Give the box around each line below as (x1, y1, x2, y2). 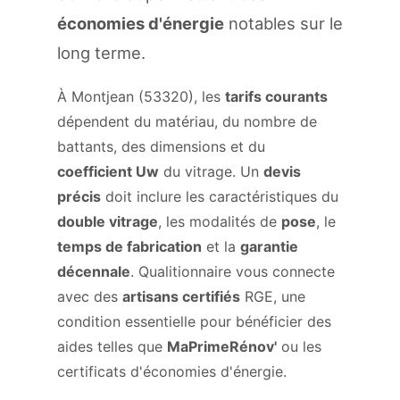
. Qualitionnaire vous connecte (130, 262, 335, 280)
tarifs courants (225, 87, 328, 105)
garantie (240, 237, 298, 255)
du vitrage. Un (159, 162, 263, 180)
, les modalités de (158, 212, 281, 230)
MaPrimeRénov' (167, 337, 277, 355)
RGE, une (240, 287, 305, 305)
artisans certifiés (122, 287, 240, 305)
